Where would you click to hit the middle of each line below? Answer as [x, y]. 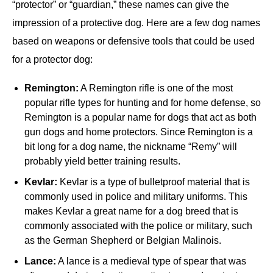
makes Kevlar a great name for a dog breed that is [131, 211]
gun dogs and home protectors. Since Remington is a [139, 132]
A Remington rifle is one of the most [156, 88]
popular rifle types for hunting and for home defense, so [143, 103]
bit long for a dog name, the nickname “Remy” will [131, 147]
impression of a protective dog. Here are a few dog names [136, 23]
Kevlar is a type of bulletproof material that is [154, 182]
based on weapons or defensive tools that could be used [133, 41]
